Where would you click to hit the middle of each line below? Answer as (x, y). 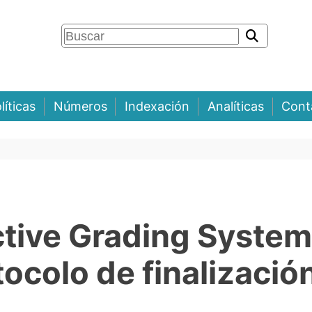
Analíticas (235, 107)
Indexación (157, 107)
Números (80, 107)
